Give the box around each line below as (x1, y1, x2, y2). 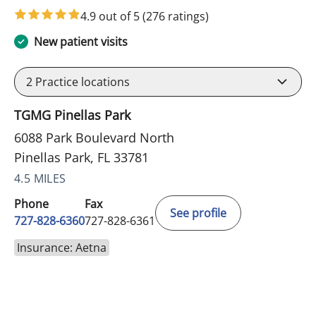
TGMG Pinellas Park (14, 107, 130, 124)
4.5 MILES (14, 171, 66, 187)
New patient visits (34, 34, 128, 50)
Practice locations (32, 74, 130, 90)
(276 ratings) (142, 8, 209, 25)
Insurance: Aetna (17, 240, 107, 256)
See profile (170, 205, 226, 221)
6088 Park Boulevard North (14, 129, 174, 147)
